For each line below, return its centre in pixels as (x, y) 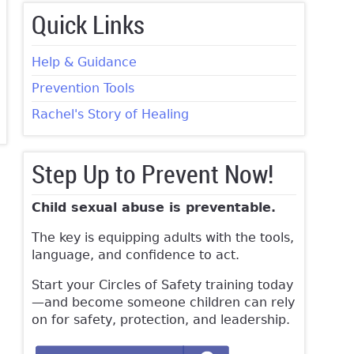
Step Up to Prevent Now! (152, 174)
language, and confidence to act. (135, 255)
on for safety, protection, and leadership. (160, 320)
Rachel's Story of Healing (110, 115)
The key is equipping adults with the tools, (162, 238)
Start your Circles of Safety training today (162, 285)
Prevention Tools (83, 88)
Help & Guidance (84, 62)
